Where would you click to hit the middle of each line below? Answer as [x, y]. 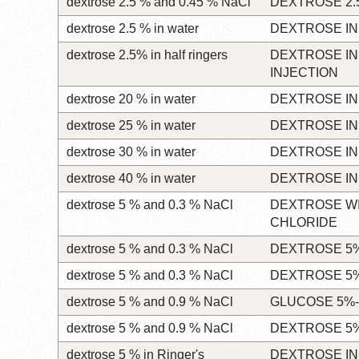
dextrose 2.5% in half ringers [147, 54]
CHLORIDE [304, 222]
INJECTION [304, 72]
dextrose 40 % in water [131, 178]
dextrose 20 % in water [131, 99]
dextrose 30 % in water [131, 151]
